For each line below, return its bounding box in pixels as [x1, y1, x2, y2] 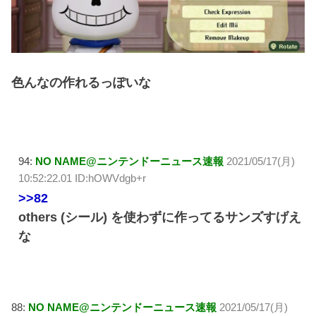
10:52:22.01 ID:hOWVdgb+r [18, 172, 147, 185]
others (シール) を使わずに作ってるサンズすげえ [18, 210, 302, 225]
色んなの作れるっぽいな [11, 75, 152, 90]
